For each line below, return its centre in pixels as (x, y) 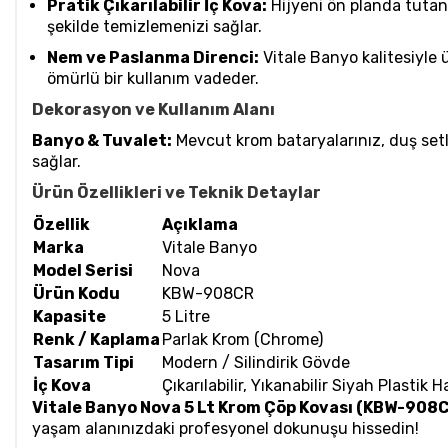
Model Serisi (83, 271)
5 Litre (186, 317)
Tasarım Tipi (83, 363)
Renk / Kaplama (96, 340)
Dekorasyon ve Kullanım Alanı (153, 110)
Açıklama (200, 225)
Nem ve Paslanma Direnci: (153, 58)
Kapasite (69, 317)
